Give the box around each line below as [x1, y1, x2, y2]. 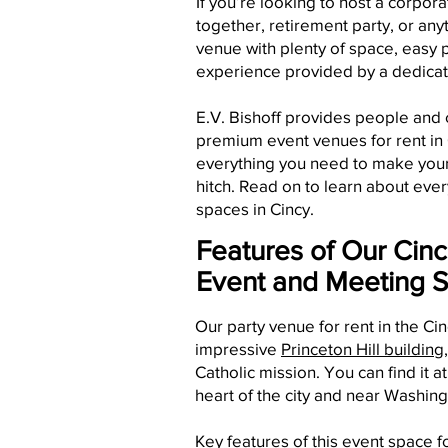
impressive [195, 339, 281, 358]
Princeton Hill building [281, 339, 444, 358]
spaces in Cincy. [196, 199, 314, 218]
